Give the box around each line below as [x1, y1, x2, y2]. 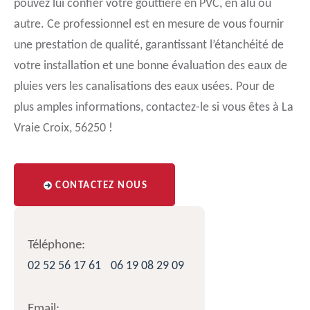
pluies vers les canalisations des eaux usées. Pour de [14, 80, 275, 93]
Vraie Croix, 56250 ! [14, 122, 113, 135]
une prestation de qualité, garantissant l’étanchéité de [14, 39, 284, 52]
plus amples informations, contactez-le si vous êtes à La [14, 101, 293, 114]
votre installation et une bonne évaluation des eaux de [14, 60, 287, 73]
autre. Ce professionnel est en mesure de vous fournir [14, 18, 284, 31]
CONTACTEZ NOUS [55, 181, 147, 191]
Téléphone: [28, 239, 85, 252]
